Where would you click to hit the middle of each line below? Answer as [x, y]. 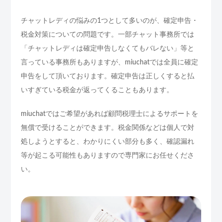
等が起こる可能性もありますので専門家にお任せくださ [108, 155]
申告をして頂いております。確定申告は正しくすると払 [108, 76]
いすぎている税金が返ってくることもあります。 [97, 90]
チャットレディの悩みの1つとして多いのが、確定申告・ [110, 21]
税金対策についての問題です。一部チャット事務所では [108, 34]
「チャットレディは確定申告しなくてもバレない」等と [108, 48]
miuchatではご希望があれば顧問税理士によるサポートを [110, 114]
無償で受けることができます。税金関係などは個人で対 [108, 128]
